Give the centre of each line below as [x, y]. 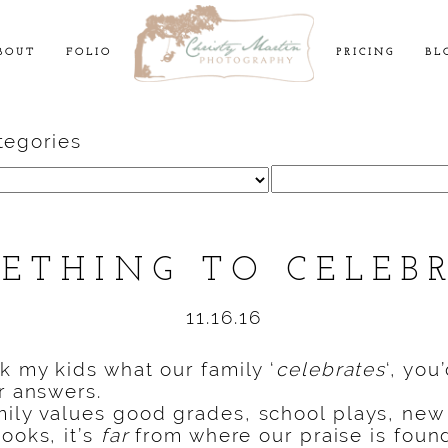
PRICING [365, 53]
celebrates [331, 369]
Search [306, 174]
